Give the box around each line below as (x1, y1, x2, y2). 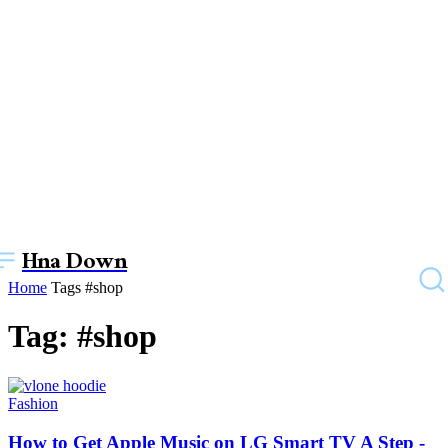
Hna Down (22, 241, 127, 287)
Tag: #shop (8, 318, 157, 355)
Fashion (8, 394, 58, 412)
